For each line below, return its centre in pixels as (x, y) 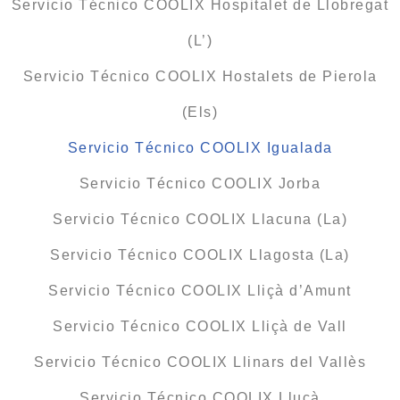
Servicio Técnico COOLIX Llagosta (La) (200, 255)
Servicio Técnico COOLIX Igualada (200, 148)
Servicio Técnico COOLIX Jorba (200, 184)
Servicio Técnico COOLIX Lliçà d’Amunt (200, 291)
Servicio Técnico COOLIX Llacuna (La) (200, 220)
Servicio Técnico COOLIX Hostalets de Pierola (200, 77)
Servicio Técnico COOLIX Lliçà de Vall (200, 327)
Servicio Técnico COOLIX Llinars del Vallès (200, 362)
